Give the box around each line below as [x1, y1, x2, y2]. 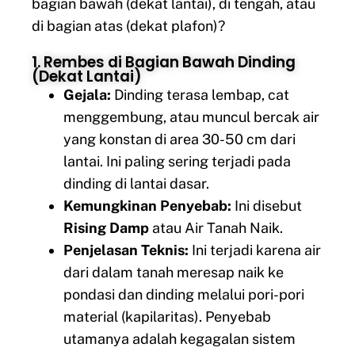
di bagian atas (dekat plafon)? [32, 17, 225, 35]
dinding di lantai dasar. [63, 174, 209, 192]
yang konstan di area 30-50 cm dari [63, 130, 296, 147]
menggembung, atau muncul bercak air [63, 108, 319, 125]
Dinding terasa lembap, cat [111, 86, 289, 103]
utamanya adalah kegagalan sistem [63, 330, 296, 347]
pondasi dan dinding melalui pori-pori [63, 285, 304, 303]
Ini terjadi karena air [189, 241, 321, 258]
